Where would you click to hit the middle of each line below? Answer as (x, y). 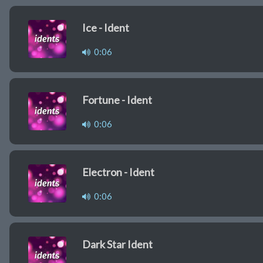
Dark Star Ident (117, 245)
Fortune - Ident (117, 100)
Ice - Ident (106, 28)
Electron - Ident (118, 172)
